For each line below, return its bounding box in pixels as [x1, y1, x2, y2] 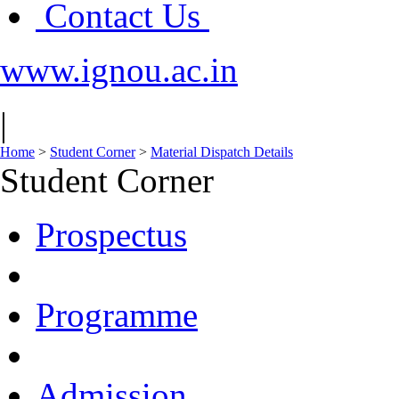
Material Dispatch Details [151, 144, 293, 159]
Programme [36, 296, 198, 334]
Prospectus [36, 216, 187, 254]
